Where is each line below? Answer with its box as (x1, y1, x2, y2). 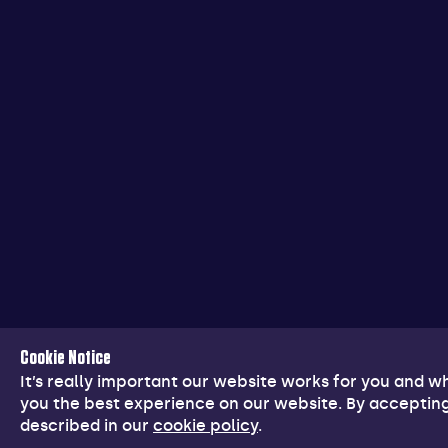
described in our (20, 416, 153, 435)
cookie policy (153, 416, 258, 435)
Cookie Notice (20, 348, 111, 368)
